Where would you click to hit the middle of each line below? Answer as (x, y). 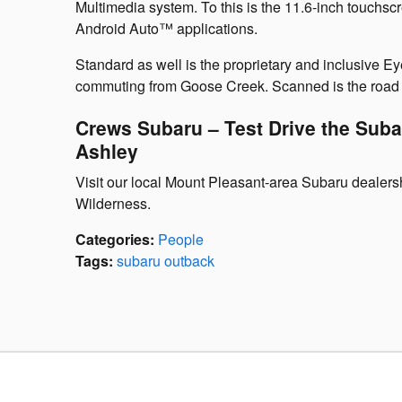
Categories (113, 240)
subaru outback (166, 261)
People (181, 240)
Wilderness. (113, 204)
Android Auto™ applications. (166, 28)
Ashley (107, 150)
